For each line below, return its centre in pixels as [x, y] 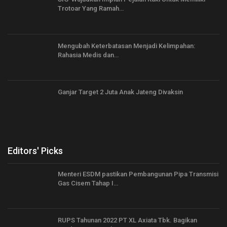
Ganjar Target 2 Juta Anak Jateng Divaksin [120, 92]
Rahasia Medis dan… [88, 55]
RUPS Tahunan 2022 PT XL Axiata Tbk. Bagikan [127, 220]
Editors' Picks [35, 150]
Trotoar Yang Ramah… [91, 8]
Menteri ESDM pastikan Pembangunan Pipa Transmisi [138, 174]
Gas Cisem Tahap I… [88, 183]
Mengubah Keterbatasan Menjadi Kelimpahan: [126, 46]
